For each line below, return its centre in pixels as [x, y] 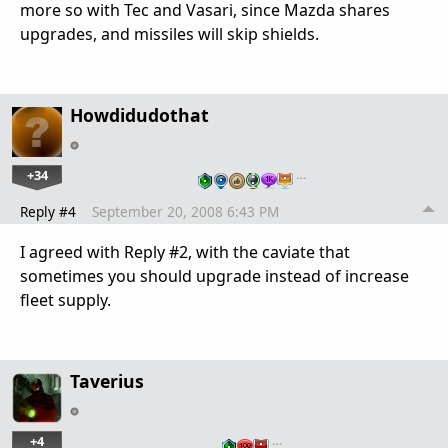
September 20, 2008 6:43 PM [185, 212]
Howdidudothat [139, 115]
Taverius [107, 381]
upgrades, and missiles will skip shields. [169, 34]
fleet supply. [65, 300]
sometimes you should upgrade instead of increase [214, 276]
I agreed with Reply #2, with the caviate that [185, 252]
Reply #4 [48, 212]
